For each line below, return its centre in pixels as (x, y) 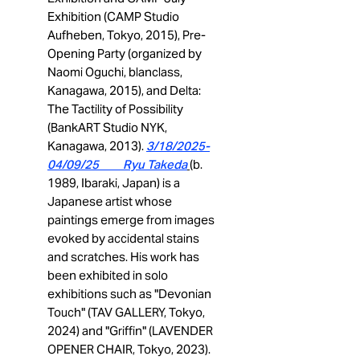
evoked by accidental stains (123, 238)
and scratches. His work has (123, 257)
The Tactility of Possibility (115, 109)
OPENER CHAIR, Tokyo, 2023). (129, 349)
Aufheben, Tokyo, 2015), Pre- (127, 35)
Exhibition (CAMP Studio (113, 16)
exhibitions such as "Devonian (129, 294)
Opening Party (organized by (125, 53)
